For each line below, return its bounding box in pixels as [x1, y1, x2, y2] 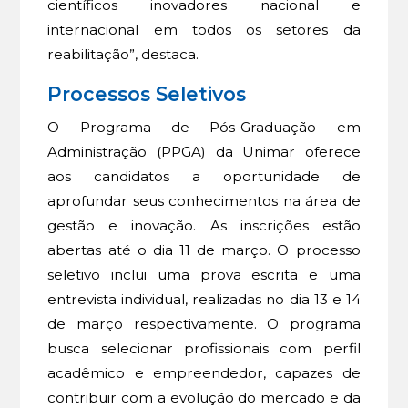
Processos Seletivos [47, 82, 258, 107]
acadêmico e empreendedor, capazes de [47, 364, 361, 382]
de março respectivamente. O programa [47, 315, 361, 333]
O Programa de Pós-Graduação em [47, 118, 361, 137]
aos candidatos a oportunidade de [47, 168, 361, 186]
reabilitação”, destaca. [47, 45, 199, 63]
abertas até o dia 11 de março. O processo [47, 241, 361, 260]
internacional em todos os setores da [47, 20, 361, 38]
